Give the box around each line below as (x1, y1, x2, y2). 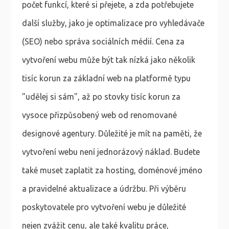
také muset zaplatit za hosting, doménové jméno (21, 166, 202, 175)
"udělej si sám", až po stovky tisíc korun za (21, 92, 180, 102)
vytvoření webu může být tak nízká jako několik (21, 55, 195, 65)
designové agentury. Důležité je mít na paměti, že (21, 129, 202, 139)
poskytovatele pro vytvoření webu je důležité (21, 202, 186, 212)
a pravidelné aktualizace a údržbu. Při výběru (21, 184, 186, 194)
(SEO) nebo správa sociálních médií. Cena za (21, 37, 185, 47)
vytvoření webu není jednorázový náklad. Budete (21, 147, 200, 157)
